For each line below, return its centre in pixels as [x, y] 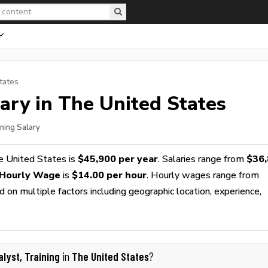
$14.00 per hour [109, 175]
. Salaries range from [202, 159]
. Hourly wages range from [203, 175]
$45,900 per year [118, 159]
